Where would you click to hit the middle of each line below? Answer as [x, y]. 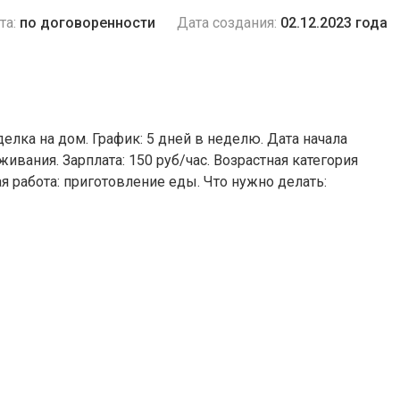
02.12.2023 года [334, 23]
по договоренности [87, 23]
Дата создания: [227, 23]
